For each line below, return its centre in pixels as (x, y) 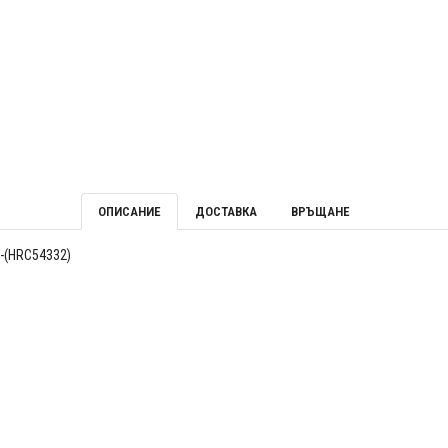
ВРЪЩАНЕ (320, 212)
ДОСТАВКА (226, 212)
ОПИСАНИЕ (129, 212)
